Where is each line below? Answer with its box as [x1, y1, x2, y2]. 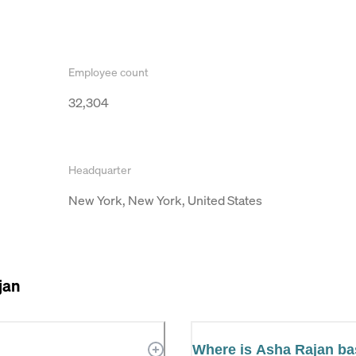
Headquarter [68, 161, 131, 177]
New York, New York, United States [68, 191, 262, 209]
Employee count [68, 64, 149, 79]
